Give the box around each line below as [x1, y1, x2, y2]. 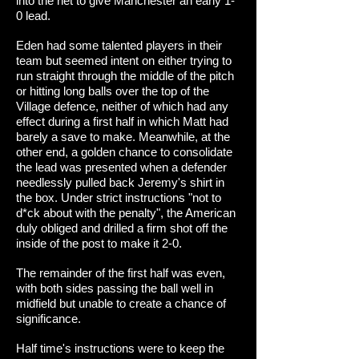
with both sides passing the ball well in [16, 281, 213, 295]
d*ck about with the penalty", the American [16, 206, 236, 220]
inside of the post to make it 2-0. [16, 236, 182, 250]
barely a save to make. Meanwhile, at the [16, 130, 230, 143]
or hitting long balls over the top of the [16, 84, 209, 98]
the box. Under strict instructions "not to [16, 191, 221, 204]
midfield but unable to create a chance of [16, 296, 226, 310]
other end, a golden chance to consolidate [16, 145, 232, 159]
